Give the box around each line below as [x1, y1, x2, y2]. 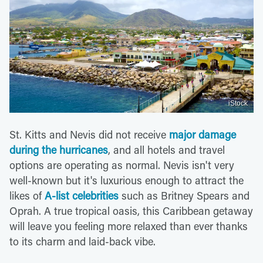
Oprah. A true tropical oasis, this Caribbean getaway [9, 203, 253, 218]
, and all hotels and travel [108, 142, 225, 157]
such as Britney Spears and [119, 188, 249, 203]
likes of [9, 188, 45, 203]
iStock [228, 99, 248, 107]
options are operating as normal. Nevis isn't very [9, 157, 234, 172]
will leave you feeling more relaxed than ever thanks [9, 218, 248, 233]
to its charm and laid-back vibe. [9, 234, 156, 248]
